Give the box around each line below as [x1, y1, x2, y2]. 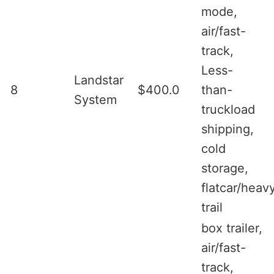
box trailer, [201, 220, 262, 235]
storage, [201, 160, 248, 176]
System [74, 92, 117, 107]
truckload [201, 102, 255, 117]
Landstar [74, 72, 124, 87]
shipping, [201, 121, 254, 136]
